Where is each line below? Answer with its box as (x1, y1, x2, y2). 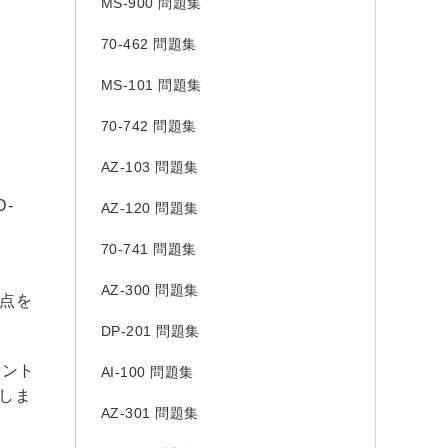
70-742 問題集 (100, 118, 197, 134)
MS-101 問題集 (100, 77, 202, 93)
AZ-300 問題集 (100, 282, 199, 298)
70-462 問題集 (100, 36, 197, 52)
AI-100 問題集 (100, 364, 194, 380)
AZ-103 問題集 (100, 159, 199, 175)
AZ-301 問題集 (100, 405, 199, 421)
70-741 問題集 (100, 241, 197, 257)
